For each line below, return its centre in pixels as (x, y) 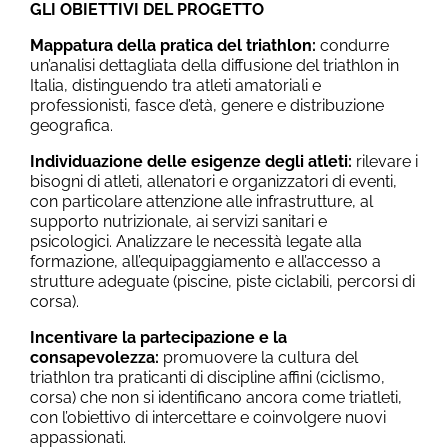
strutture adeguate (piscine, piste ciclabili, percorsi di (222, 281)
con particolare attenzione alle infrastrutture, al (201, 201)
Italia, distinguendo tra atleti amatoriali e (175, 85)
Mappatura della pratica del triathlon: (175, 45)
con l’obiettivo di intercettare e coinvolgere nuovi (208, 417)
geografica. (71, 125)
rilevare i (387, 161)
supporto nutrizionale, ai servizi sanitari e (178, 221)
